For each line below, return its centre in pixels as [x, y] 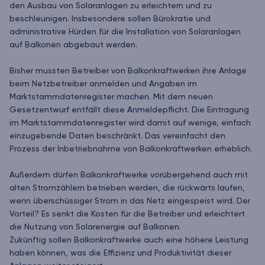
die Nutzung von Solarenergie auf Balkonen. [95, 227]
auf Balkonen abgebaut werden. [73, 45]
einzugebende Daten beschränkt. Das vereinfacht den [117, 136]
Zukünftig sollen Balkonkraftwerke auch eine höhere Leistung [129, 240]
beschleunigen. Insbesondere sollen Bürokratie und [110, 19]
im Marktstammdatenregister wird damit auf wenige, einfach [130, 123]
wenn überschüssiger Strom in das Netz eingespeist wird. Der [130, 201]
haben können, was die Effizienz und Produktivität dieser [120, 253]
